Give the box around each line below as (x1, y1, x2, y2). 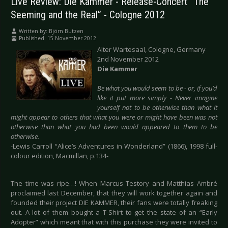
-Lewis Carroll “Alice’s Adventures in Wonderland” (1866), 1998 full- (11, 141, 217, 151)
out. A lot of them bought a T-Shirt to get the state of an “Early (11, 208, 217, 217)
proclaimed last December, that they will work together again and (11, 188, 217, 198)
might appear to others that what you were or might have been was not (11, 112, 217, 122)
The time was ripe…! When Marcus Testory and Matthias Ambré (11, 179, 217, 188)
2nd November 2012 (97, 54, 159, 64)
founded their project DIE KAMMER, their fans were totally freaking (11, 198, 217, 208)
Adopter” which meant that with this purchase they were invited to (11, 217, 217, 227)
